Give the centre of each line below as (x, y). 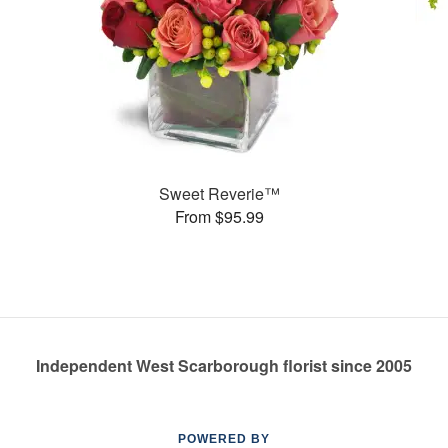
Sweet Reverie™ (219, 193)
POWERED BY (224, 439)
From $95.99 (219, 216)
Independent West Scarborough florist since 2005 (224, 365)
